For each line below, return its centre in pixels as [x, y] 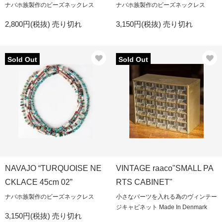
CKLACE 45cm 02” [39, 182]
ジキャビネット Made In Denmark [162, 207]
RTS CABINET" [144, 182]
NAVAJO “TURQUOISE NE [53, 168]
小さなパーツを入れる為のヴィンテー [166, 197]
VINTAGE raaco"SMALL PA [165, 168]
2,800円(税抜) [28, 24]
